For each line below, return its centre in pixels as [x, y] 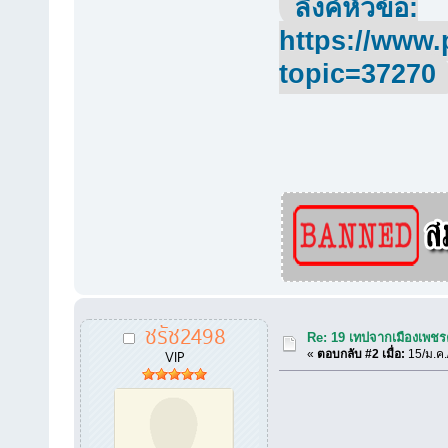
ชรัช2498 [185, 334]
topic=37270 [357, 74]
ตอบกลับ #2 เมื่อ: [361, 354]
